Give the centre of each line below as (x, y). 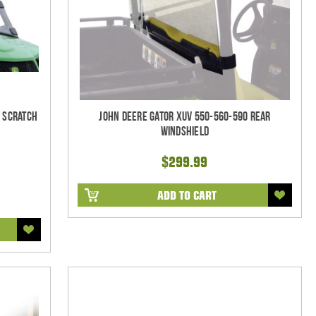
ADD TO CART (187, 195)
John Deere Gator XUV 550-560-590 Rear (185, 116)
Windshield (185, 131)
